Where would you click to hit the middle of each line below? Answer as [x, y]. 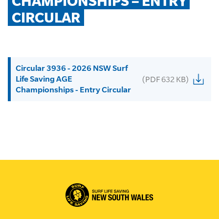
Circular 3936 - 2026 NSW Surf [72, 68]
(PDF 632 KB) [165, 79]
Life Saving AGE [44, 79]
